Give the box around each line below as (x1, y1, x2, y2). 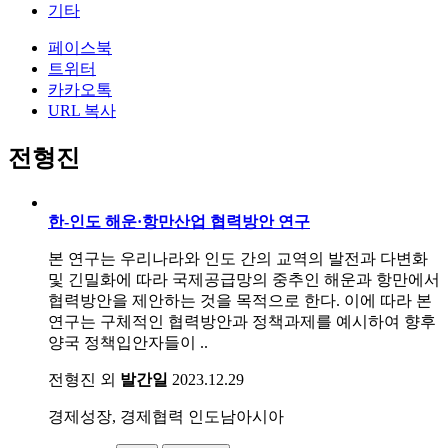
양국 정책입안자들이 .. (48, 333, 208, 351)
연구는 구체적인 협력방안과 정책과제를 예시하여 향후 (48, 312, 436, 330)
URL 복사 (48, 102, 116, 120)
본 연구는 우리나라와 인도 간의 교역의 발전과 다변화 (48, 249, 428, 267)
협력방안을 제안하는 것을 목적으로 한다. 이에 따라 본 (48, 291, 432, 309)
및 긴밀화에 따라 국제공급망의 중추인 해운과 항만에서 (48, 270, 440, 288)
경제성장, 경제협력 (48, 407, 184, 425)
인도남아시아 (188, 407, 284, 425)
